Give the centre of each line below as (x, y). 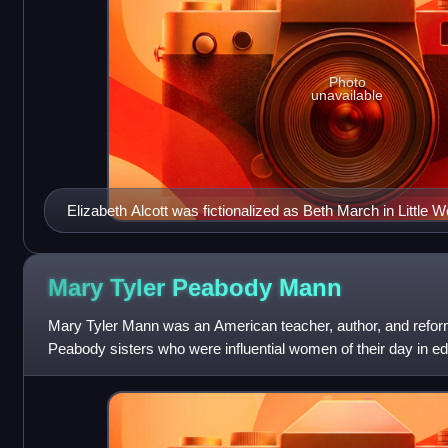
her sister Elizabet (106, 372)
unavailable (347, 94)
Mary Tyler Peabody (163, 287)
